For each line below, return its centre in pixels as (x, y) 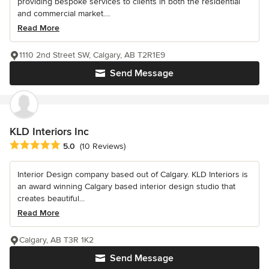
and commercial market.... (64, 13)
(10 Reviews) (103, 147)
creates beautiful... (51, 199)
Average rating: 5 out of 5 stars (73, 146)
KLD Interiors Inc (49, 131)
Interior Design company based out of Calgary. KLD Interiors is (133, 175)
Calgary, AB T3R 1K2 (56, 240)
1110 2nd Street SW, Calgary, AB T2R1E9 (92, 55)
